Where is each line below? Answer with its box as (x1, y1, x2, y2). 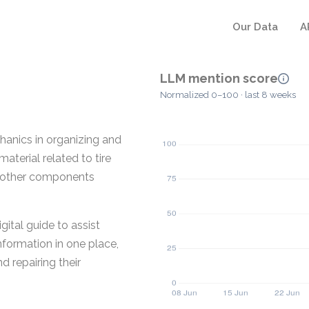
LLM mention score (160, 71, 278, 86)
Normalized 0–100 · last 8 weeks (160, 90, 296, 101)
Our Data (232, 21, 278, 33)
